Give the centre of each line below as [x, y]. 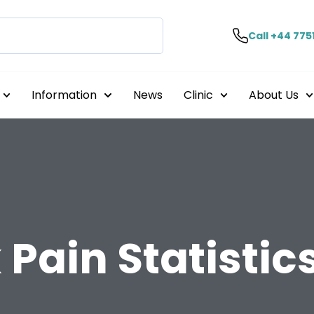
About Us [273, 95]
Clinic [198, 95]
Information [64, 95]
